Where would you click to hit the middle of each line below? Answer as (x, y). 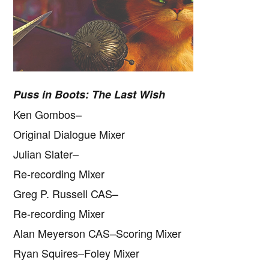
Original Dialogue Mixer (69, 134)
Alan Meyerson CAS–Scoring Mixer (98, 233)
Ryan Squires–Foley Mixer (77, 253)
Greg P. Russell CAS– (66, 194)
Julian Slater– (46, 154)
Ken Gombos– (48, 114)
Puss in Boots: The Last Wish (89, 95)
